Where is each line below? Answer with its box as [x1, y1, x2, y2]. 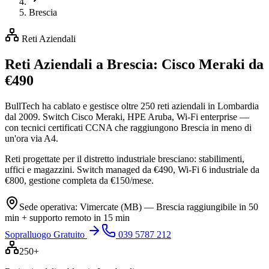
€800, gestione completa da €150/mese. [5, 175, 154, 186]
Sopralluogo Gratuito [5, 229, 87, 240]
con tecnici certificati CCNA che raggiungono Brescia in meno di [5, 122, 252, 133]
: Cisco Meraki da [153, 56, 264, 72]
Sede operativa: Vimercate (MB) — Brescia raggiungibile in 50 [19, 201, 258, 212]
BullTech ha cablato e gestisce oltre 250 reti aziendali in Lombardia [5, 100, 259, 111]
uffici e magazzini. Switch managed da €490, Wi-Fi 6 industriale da [5, 164, 259, 175]
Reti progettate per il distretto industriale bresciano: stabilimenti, [5, 153, 244, 164]
